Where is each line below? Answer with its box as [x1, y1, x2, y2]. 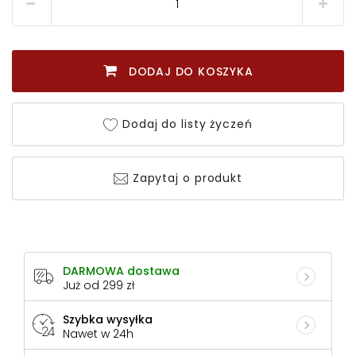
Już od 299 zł [63, 277, 134, 294]
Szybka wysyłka [63, 311, 153, 328]
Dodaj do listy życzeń [118, 115, 253, 132]
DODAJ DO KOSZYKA [117, 63, 253, 79]
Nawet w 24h [63, 326, 133, 342]
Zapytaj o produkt [128, 169, 243, 186]
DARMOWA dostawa [63, 263, 180, 280]
